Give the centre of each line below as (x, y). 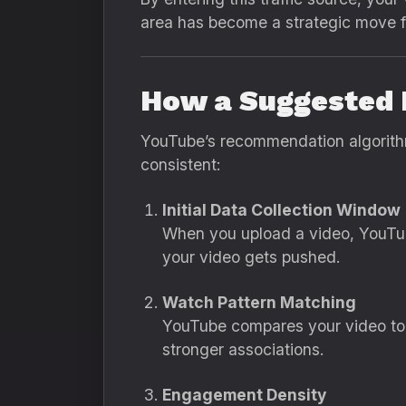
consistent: (180, 164)
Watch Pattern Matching (259, 302)
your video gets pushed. (251, 257)
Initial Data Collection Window (281, 210)
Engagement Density (244, 395)
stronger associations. (243, 349)
